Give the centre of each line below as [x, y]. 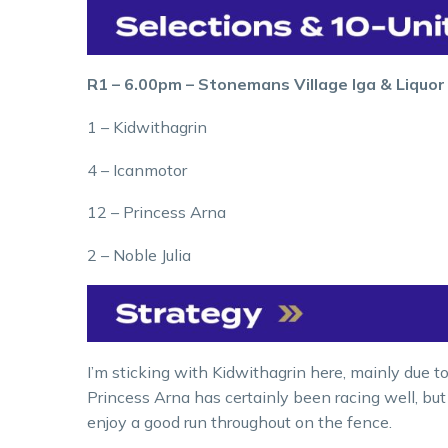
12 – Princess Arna [156, 212]
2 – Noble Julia [139, 254]
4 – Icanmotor [137, 169]
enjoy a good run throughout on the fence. [239, 421]
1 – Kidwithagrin [147, 126]
